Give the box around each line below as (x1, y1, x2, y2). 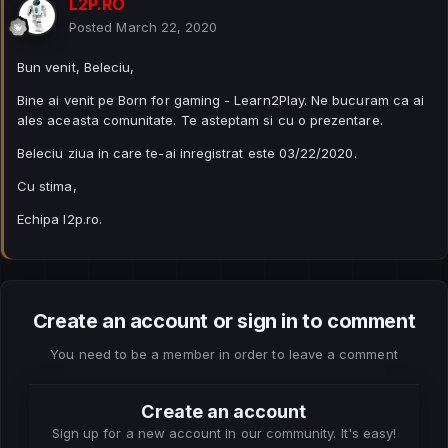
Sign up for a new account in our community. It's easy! (51, 424, 397, 441)
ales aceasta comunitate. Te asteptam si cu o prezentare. (17, 111, 383, 128)
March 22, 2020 (116, 18, 218, 35)
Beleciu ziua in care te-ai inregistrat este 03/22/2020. (17, 144, 357, 161)
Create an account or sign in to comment (32, 308, 416, 333)
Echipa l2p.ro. (17, 210, 102, 227)
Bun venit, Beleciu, (17, 58, 135, 75)
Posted (69, 18, 117, 35)
